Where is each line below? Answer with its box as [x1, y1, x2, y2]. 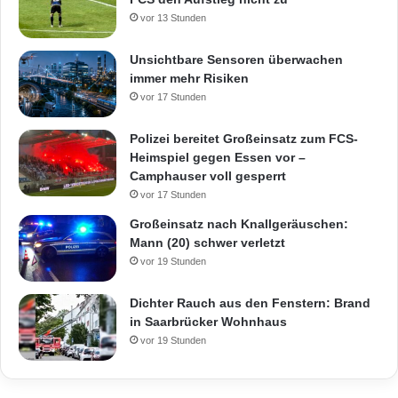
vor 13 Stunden [140, 12, 206, 23]
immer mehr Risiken [130, 70, 249, 85]
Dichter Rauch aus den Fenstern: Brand [130, 295, 370, 310]
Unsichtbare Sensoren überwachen [130, 52, 343, 67]
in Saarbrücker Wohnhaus [130, 314, 287, 329]
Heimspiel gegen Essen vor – [130, 149, 306, 164]
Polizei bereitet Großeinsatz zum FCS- [130, 131, 358, 146]
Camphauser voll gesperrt [130, 168, 286, 183]
